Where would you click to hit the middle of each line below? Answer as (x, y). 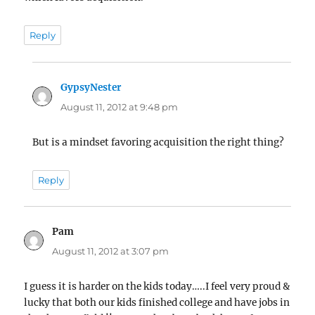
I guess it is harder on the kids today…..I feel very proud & (157, 287)
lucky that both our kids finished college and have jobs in (157, 303)
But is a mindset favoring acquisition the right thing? (159, 142)
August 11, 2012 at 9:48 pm (120, 107)
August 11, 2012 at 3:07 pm (111, 251)
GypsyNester (91, 87)
